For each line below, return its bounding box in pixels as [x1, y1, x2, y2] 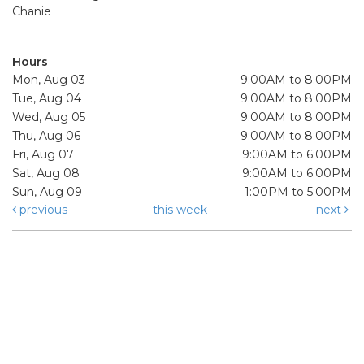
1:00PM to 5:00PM [245, 184, 352, 199]
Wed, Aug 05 [12, 109, 85, 124]
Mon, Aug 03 [12, 71, 85, 87]
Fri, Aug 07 [12, 146, 74, 162]
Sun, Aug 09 [12, 184, 82, 199]
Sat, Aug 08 [12, 165, 80, 180]
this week [153, 201, 208, 217]
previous [16, 201, 67, 217]
